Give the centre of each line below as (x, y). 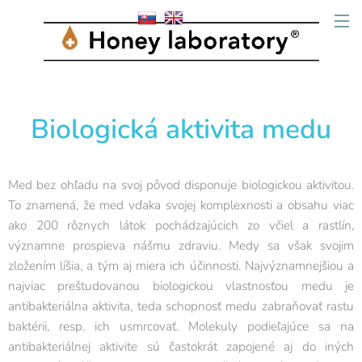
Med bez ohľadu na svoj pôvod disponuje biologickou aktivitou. (181, 184)
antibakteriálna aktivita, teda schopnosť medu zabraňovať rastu (181, 305)
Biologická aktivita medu (181, 129)
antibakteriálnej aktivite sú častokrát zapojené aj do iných (181, 346)
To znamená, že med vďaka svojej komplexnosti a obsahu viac (181, 204)
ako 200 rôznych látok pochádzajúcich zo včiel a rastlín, (181, 225)
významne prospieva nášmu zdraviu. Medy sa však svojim (181, 245)
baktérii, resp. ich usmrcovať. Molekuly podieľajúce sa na (181, 326)
